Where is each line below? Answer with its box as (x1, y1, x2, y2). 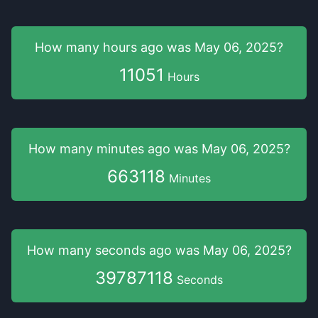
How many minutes (28, 141, 148, 156)
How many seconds (26, 243, 149, 258)
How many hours (35, 40, 141, 55)
